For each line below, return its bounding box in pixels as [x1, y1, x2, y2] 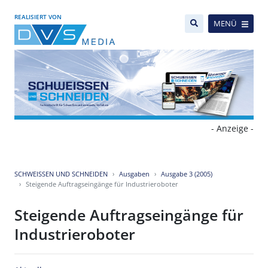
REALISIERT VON [14, 13, 62, 21]
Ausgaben [119, 169, 150, 179]
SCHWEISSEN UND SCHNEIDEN [14, 169, 108, 179]
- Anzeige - [211, 123, 254, 135]
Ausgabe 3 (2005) [161, 169, 212, 179]
